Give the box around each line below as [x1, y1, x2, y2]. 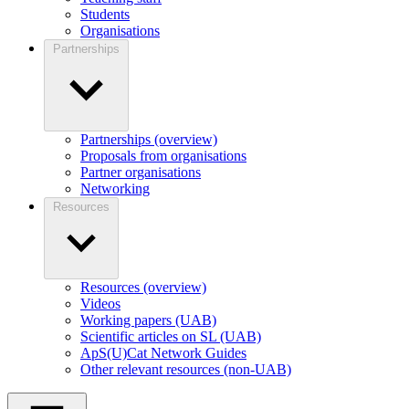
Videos [80, 296, 121, 312]
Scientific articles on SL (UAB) [80, 329, 261, 345]
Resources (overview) [80, 279, 206, 296]
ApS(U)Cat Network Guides [80, 345, 246, 362]
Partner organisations [80, 164, 201, 181]
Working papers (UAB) [80, 312, 216, 329]
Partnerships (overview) [80, 131, 217, 148]
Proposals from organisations [80, 148, 246, 164]
